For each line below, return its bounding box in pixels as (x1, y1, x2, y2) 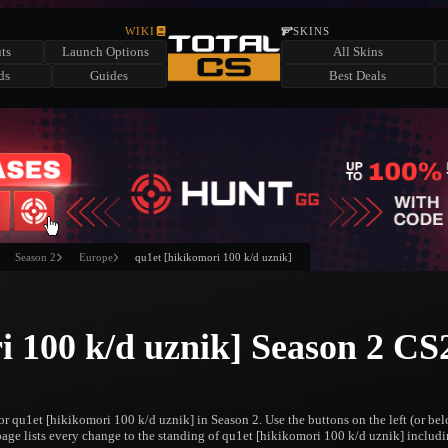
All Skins (332, 44, 383, 59)
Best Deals (329, 68, 387, 83)
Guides (90, 68, 129, 83)
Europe (78, 251, 113, 263)
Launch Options (62, 44, 150, 59)
